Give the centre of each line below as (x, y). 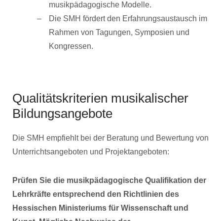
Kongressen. (71, 46)
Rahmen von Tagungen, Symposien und (119, 32)
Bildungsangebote (62, 113)
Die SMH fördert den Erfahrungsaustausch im (128, 18)
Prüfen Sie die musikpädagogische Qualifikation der (109, 180)
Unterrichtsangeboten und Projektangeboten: (91, 152)
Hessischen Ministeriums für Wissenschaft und (100, 208)
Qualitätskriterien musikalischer (100, 98)
